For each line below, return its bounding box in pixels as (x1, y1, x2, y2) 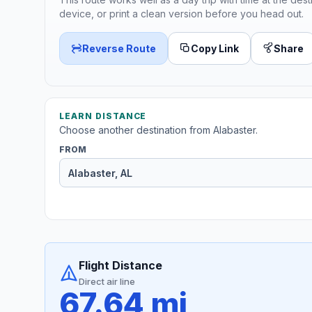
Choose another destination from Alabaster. (59, 124, 258, 136)
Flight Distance (79, 258, 162, 273)
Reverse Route (82, 42, 156, 54)
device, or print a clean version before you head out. (59, 7, 304, 19)
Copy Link (191, 42, 239, 54)
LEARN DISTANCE (59, 111, 147, 122)
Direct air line (79, 276, 135, 288)
